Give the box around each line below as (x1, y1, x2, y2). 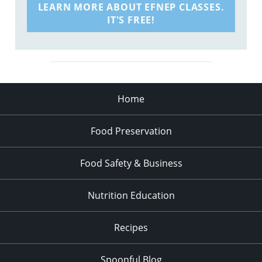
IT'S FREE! (106, 13, 155, 26)
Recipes (114, 220, 148, 234)
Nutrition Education (87, 188, 175, 202)
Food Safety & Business (80, 156, 182, 170)
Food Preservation (90, 124, 172, 137)
